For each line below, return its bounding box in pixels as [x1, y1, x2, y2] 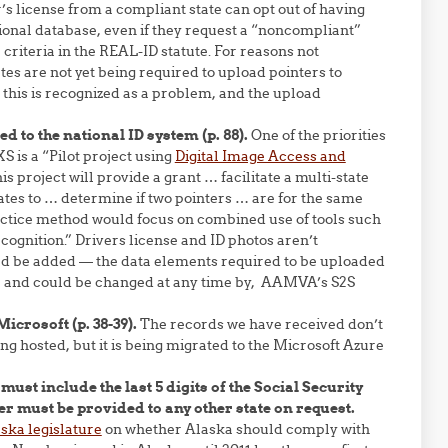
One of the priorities [247, 126, 386, 144]
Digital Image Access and [174, 147, 346, 165]
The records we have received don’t [139, 315, 383, 333]
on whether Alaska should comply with [101, 420, 370, 438]
